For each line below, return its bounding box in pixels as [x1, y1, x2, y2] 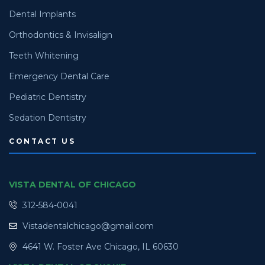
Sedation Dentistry [9, 112, 86, 123]
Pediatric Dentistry [9, 91, 86, 102]
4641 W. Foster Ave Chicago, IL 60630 [22, 241, 179, 252]
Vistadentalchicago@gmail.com [22, 220, 154, 231]
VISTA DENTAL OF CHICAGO [9, 179, 136, 190]
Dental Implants [9, 8, 76, 20]
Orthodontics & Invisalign [9, 29, 112, 40]
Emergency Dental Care [9, 70, 109, 82]
